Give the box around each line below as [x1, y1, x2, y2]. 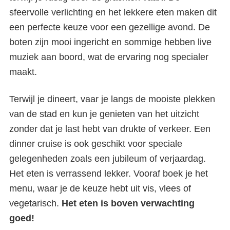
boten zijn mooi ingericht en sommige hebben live [9, 37, 212, 47]
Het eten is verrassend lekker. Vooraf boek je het [9, 168, 208, 179]
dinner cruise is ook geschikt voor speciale [9, 139, 182, 149]
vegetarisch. [9, 198, 62, 208]
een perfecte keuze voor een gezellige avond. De [9, 22, 210, 32]
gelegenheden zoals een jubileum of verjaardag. [9, 154, 206, 164]
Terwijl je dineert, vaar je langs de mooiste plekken [9, 94, 215, 104]
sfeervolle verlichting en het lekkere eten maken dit [9, 7, 217, 17]
